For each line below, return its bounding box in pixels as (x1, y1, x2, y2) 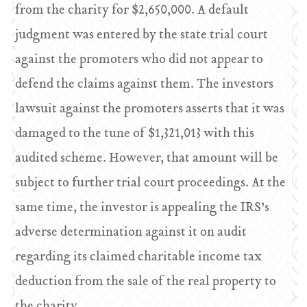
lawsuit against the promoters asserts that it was (15, 99, 285, 120)
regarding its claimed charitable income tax (15, 247, 262, 268)
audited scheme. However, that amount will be (15, 148, 279, 169)
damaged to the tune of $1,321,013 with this (15, 123, 255, 145)
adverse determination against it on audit (15, 222, 247, 243)
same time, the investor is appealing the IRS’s (15, 197, 270, 219)
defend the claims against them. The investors (15, 74, 274, 95)
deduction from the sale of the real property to (15, 271, 277, 293)
